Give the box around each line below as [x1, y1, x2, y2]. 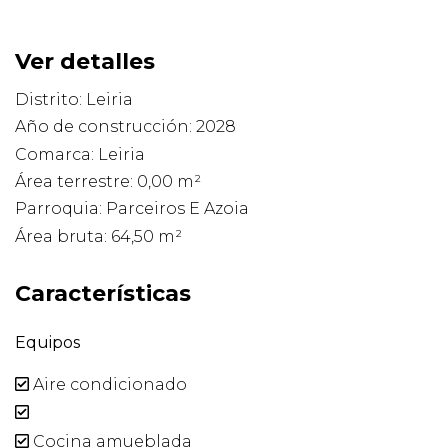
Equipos [15, 332, 80, 352]
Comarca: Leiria [15, 144, 145, 164]
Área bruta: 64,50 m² [15, 226, 182, 246]
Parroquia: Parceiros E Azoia [15, 199, 249, 219]
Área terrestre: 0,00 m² [15, 172, 201, 192]
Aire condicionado [29, 375, 187, 395]
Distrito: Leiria [15, 90, 133, 110]
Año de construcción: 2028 [15, 117, 236, 137]
